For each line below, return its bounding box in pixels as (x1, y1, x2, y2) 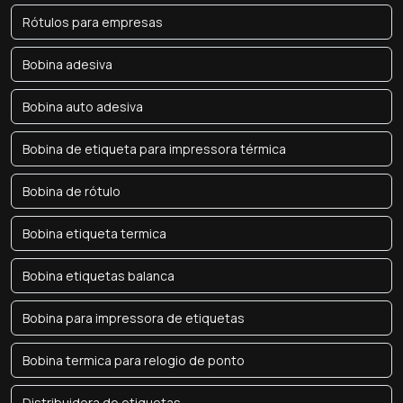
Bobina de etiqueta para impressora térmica (22, 140, 286, 157)
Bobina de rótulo (22, 183, 121, 200)
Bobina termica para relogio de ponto (22, 352, 245, 369)
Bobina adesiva (22, 56, 112, 73)
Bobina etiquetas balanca (22, 267, 175, 284)
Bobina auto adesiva (22, 98, 143, 115)
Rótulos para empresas (22, 13, 163, 31)
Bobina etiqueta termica (22, 225, 166, 242)
